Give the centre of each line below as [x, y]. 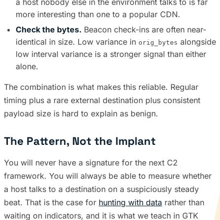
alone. [27, 66]
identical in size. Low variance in [77, 41]
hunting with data [130, 202]
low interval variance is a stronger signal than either [111, 54]
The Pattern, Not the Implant [80, 141]
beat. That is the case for [51, 202]
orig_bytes [158, 42]
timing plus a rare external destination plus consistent [102, 100]
